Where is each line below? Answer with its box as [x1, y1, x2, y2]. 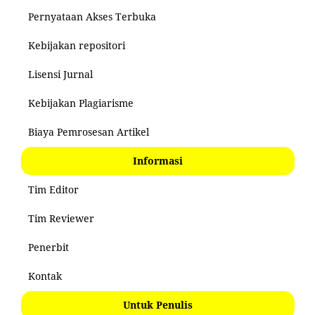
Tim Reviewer [28, 211, 94, 225]
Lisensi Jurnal [28, 67, 93, 81]
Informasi [133, 153, 183, 167]
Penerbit [28, 240, 69, 254]
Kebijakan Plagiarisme [28, 96, 134, 110]
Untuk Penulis [123, 297, 193, 311]
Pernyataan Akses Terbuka [28, 9, 156, 23]
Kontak [28, 269, 62, 283]
